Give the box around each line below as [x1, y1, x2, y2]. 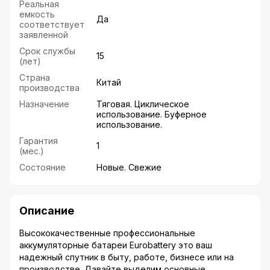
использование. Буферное [96, 109, 207, 120]
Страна [19, 72, 50, 83]
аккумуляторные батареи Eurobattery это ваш [19, 240, 212, 251]
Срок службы [19, 46, 75, 57]
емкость [19, 9, 55, 20]
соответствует [19, 19, 84, 30]
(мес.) [19, 146, 44, 157]
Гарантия [19, 136, 58, 146]
